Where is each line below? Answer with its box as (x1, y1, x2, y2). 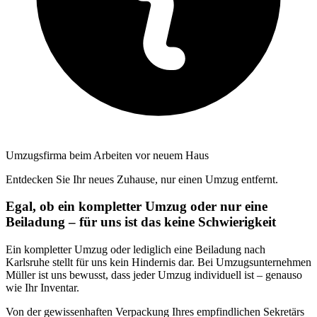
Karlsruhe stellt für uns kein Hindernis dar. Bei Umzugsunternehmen (6, 256, 311, 268)
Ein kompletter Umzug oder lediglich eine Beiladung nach (6, 243, 265, 255)
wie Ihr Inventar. (6, 282, 79, 294)
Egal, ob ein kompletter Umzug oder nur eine (6, 199, 267, 214)
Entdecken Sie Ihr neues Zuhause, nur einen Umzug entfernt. (6, 173, 278, 185)
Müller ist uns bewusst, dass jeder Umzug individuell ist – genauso (6, 269, 302, 281)
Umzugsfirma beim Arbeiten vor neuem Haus (6, 149, 209, 161)
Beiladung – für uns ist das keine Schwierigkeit (6, 214, 276, 230)
